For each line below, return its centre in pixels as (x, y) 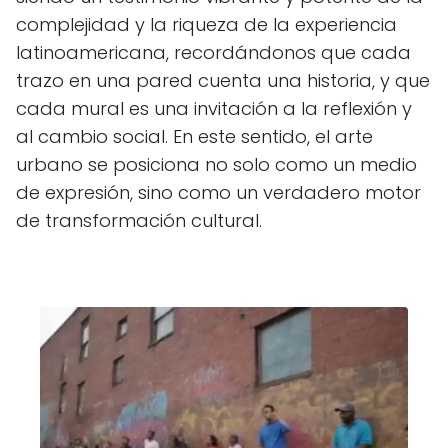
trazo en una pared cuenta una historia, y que (223, 80)
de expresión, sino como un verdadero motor (218, 192)
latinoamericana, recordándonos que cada (213, 52)
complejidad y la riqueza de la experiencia (206, 24)
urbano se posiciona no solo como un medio (216, 164)
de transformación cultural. (139, 220)
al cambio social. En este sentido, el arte (194, 136)
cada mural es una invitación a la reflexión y (214, 108)
